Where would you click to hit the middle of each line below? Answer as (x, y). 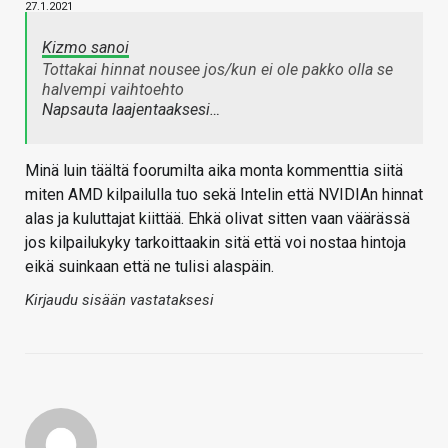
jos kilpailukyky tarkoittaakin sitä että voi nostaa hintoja (215, 243)
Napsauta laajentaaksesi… (131, 110)
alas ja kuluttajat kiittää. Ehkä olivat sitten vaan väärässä (217, 219)
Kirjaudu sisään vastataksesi (119, 300)
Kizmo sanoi (85, 48)
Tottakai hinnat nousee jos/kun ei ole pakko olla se (217, 70)
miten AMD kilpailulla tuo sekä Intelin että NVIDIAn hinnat (224, 195)
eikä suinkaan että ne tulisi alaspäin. (149, 267)
